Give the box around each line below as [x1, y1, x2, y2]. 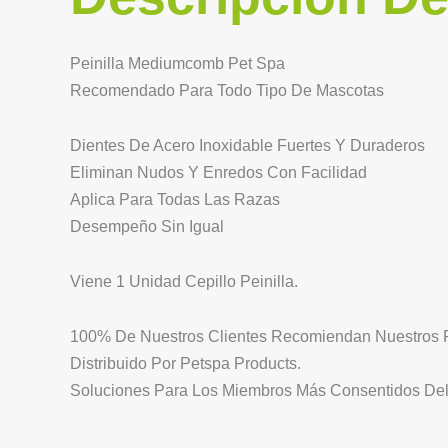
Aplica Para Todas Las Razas [70, 190, 280, 208]
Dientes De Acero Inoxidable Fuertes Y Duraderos [70, 136, 425, 154]
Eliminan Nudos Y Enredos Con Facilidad [70, 163, 367, 181]
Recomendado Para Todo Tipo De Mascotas [70, 81, 384, 99]
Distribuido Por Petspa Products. [70, 354, 301, 372]
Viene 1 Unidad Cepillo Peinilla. [70, 272, 298, 290]
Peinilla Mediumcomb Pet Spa [70, 54, 285, 72]
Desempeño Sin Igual [70, 217, 224, 235]
